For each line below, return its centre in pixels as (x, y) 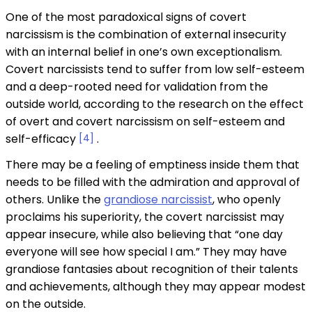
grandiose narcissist (158, 200)
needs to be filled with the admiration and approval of (153, 182)
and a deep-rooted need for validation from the (137, 87)
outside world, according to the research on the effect (155, 104)
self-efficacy (42, 139)
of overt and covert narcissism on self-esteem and (145, 122)
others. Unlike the (55, 200)
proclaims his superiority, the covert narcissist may (145, 217)
